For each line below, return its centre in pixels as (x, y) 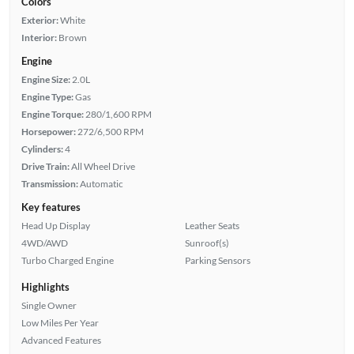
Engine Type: (47, 96)
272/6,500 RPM (110, 131)
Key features (51, 207)
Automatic (101, 183)
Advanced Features (61, 340)
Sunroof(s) (207, 243)
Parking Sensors (218, 260)
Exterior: (40, 20)
